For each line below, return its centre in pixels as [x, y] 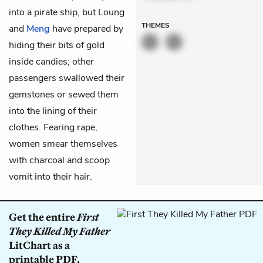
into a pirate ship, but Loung [67, 12]
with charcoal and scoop [59, 160]
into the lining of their [53, 111]
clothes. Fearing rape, [53, 127]
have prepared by [87, 28]
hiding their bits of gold [57, 45]
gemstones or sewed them [64, 94]
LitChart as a [39, 245]
